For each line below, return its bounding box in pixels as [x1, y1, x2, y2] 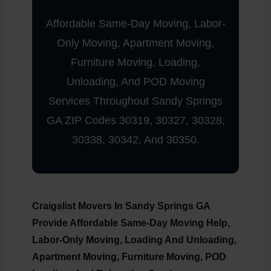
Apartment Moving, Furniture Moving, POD [31, 252, 226, 263]
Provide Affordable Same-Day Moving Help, [31, 218, 230, 229]
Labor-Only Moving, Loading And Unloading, [31, 235, 237, 246]
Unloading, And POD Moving [66, 76, 205, 88]
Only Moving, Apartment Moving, [57, 37, 214, 50]
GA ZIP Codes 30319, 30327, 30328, [46, 114, 225, 127]
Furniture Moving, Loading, [71, 56, 200, 69]
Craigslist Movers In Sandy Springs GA [31, 201, 210, 212]
